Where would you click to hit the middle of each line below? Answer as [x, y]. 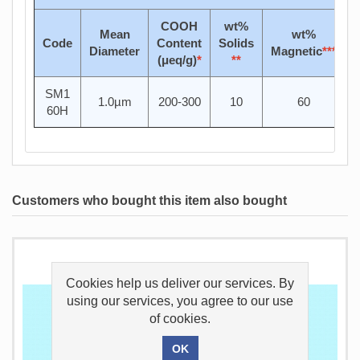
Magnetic [297, 51]
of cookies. [180, 318]
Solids [236, 43]
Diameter [115, 51]
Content [179, 43]
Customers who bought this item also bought [149, 201]
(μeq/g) [177, 60]
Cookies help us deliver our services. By [180, 283]
